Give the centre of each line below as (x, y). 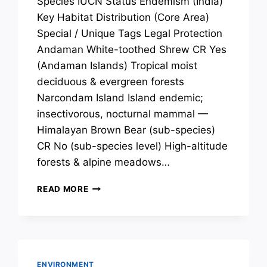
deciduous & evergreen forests (111, 82)
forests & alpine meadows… (104, 162)
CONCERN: (111, 224)
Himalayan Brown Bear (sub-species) (126, 130)
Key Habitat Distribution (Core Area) (123, 18)
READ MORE (63, 189)
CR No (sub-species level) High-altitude (133, 146)
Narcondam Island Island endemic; (120, 98)
